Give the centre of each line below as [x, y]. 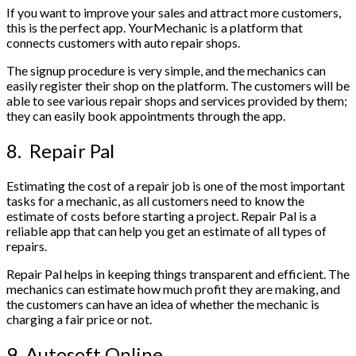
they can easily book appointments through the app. [147, 115]
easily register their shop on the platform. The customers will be [178, 85]
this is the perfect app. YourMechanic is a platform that [155, 27]
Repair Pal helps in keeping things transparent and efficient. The [178, 273]
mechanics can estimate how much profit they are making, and [173, 288]
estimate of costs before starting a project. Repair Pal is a [161, 215]
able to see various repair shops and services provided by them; [177, 100]
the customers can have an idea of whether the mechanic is [163, 304]
